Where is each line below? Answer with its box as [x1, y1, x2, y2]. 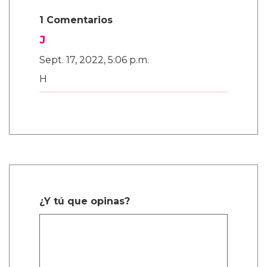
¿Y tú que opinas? [39, 195, 130, 207]
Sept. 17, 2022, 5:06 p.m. [39, 54, 149, 66]
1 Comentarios [39, 14, 113, 26]
